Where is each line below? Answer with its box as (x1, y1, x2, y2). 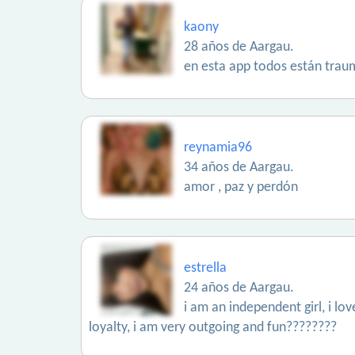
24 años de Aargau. (184, 281, 294, 296)
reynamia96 (184, 140, 252, 155)
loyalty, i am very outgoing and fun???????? (89, 320, 337, 335)
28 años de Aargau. (184, 40, 294, 55)
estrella (184, 261, 227, 276)
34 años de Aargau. (184, 160, 294, 175)
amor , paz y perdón (184, 180, 298, 195)
